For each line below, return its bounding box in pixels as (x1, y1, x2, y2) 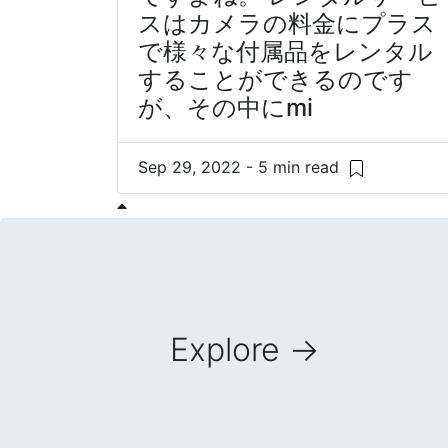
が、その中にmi (138, 92, 313, 122)
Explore (170, 329, 290, 369)
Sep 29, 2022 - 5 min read (138, 156, 344, 177)
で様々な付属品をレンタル (138, 36, 433, 66)
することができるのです (138, 64, 413, 94)
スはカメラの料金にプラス (138, 8, 436, 38)
